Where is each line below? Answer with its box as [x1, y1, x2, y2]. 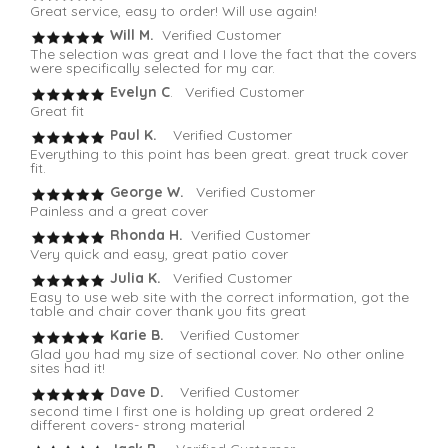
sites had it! [30, 359, 105, 378]
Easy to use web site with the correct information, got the [30, 288, 409, 307]
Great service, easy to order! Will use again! [30, 2, 317, 21]
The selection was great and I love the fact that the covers [30, 45, 417, 64]
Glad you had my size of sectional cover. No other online [30, 345, 404, 364]
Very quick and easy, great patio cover [30, 245, 288, 264]
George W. [106, 183, 188, 202]
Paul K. [106, 126, 165, 145]
